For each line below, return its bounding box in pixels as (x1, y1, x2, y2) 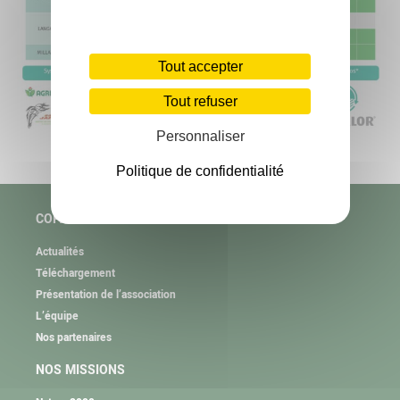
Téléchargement (36, 265, 115, 282)
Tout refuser (162, 93, 237, 109)
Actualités (36, 244, 84, 261)
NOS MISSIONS (36, 361, 125, 380)
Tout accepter (157, 58, 243, 74)
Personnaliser (155, 128, 245, 144)
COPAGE (36, 210, 84, 229)
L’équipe (36, 308, 79, 325)
